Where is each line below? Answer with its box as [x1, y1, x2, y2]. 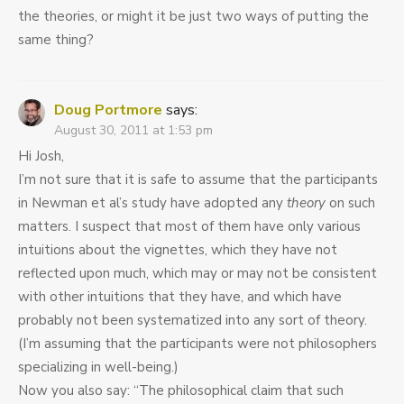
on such [326, 194, 375, 213]
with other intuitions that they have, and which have [18, 288, 342, 307]
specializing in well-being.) [18, 358, 179, 377]
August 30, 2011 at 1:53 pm [54, 122, 213, 140]
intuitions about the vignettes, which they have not [18, 241, 337, 260]
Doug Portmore [54, 100, 162, 121]
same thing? [18, 31, 94, 50]
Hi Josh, [18, 147, 64, 166]
